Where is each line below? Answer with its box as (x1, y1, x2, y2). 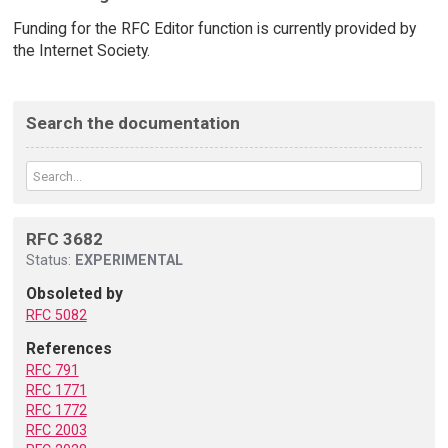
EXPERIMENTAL (74, 252, 183, 269)
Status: (25, 252, 75, 269)
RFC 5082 (25, 307, 87, 324)
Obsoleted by (25, 284, 123, 304)
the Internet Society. (12, 41, 150, 61)
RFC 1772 (25, 402, 87, 419)
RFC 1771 (25, 382, 87, 399)
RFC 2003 (25, 422, 87, 439)
